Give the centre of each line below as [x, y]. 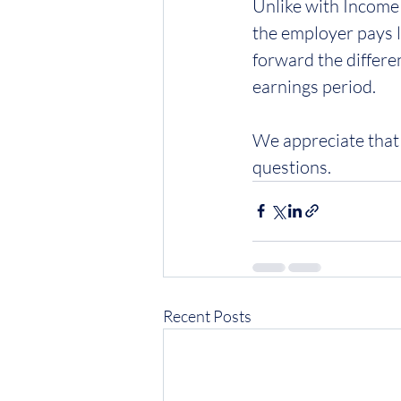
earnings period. [314, 86]
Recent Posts [207, 316]
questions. [292, 166]
